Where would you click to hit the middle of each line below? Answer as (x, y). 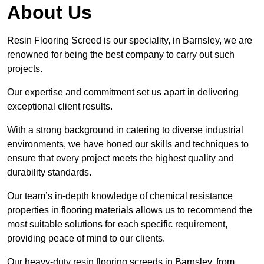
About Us (49, 13)
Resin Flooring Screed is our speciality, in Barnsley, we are (130, 41)
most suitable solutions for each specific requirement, (117, 225)
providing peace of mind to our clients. (86, 239)
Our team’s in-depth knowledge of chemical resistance (120, 196)
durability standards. (50, 173)
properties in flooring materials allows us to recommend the (130, 210)
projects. (25, 69)
